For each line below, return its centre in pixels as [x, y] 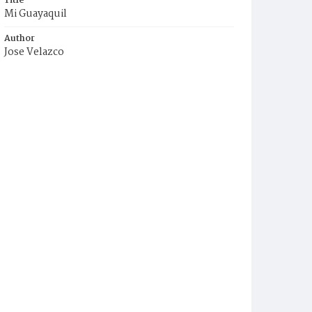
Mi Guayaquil [36, 14]
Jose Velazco [34, 52]
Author [19, 39]
